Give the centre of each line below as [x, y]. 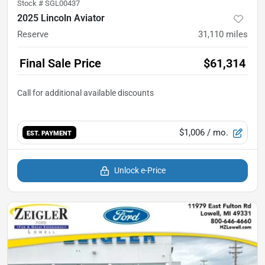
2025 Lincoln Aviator [61, 18]
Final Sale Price [60, 64]
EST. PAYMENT [49, 133]
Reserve [33, 35]
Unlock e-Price [140, 171]
